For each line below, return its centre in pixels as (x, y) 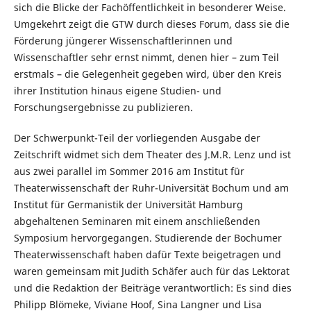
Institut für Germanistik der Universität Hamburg (128, 204)
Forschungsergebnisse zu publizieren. (103, 107)
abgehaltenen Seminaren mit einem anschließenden (137, 221)
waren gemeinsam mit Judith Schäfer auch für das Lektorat (151, 271)
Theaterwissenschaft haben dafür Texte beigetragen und (147, 254)
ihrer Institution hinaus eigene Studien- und (117, 90)
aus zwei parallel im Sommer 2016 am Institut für (129, 171)
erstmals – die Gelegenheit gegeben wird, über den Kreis (148, 74)
